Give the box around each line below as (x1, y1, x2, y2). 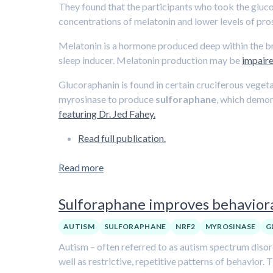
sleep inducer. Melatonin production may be (58, 54, 242, 66)
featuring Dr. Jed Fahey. (58, 108, 155, 119)
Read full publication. (78, 132, 166, 144)
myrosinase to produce (58, 93, 155, 105)
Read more (58, 161, 104, 173)
